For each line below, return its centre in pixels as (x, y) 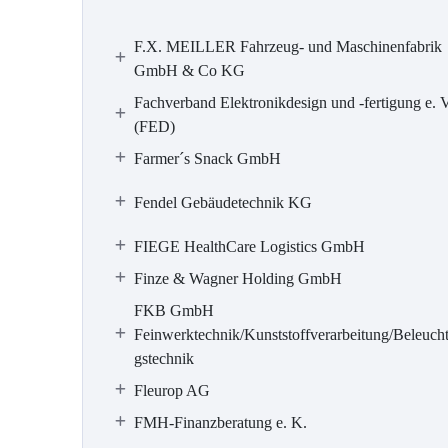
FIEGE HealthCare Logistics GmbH (249, 246)
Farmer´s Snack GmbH (207, 158)
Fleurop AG (172, 390)
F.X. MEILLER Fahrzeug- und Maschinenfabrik (288, 46)
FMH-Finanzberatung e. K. (220, 422)
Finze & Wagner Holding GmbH (238, 278)
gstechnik (164, 358)
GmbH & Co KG (189, 70)
